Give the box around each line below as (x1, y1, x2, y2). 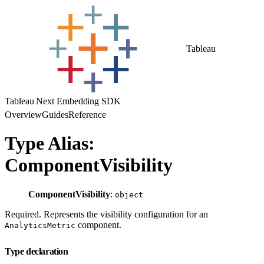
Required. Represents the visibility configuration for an (5, 209, 208, 219)
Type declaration (5, 246, 71, 256)
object (115, 190, 143, 199)
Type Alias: (5, 133, 95, 154)
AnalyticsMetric (5, 220, 75, 230)
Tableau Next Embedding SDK (5, 96, 121, 106)
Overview (5, 110, 42, 120)
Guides (42, 110, 68, 120)
